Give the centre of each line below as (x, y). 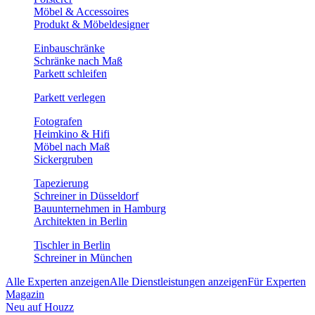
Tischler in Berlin (72, 245)
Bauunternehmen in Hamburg (100, 208)
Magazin (25, 294)
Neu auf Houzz (40, 307)
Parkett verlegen (70, 97)
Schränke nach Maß (78, 61)
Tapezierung (61, 183)
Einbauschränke (69, 48)
